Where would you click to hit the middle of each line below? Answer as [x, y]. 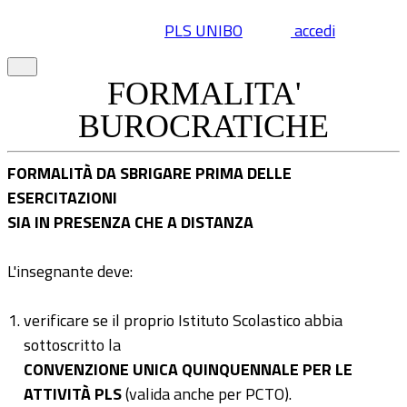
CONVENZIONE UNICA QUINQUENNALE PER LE [188, 369]
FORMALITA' [203, 94]
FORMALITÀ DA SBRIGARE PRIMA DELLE [149, 173]
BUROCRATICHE [203, 126]
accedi [313, 30]
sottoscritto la [72, 345]
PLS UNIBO [203, 30]
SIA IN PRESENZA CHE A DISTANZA [130, 222]
